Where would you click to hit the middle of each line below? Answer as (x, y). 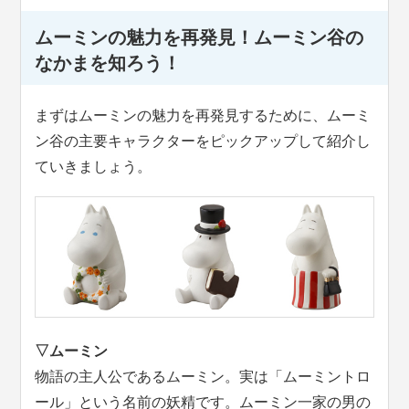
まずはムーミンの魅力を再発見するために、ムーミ (203, 115)
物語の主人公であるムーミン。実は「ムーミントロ (203, 376)
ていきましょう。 (94, 166)
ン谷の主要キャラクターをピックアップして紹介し (203, 141)
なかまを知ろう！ (108, 63)
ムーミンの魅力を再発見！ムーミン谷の (199, 37)
